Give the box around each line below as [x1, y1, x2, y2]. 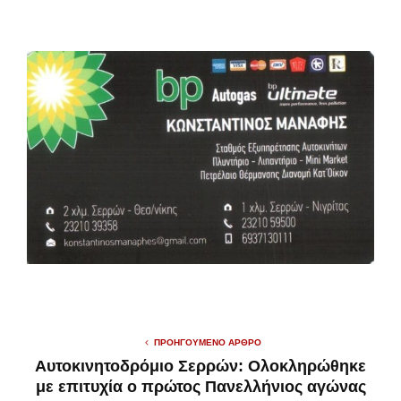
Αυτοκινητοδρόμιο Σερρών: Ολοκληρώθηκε [35, 356, 366, 375]
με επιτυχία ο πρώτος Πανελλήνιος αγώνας [35, 377, 366, 396]
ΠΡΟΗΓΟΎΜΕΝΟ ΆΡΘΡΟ [154, 337, 261, 347]
